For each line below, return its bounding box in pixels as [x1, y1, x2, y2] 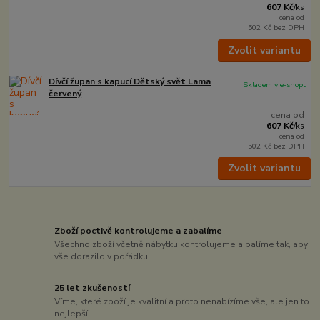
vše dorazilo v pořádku [54, 251, 149, 263]
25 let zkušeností [54, 281, 131, 294]
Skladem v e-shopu [243, 79, 308, 90]
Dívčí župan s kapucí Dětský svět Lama [49, 75, 211, 87]
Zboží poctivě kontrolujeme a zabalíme [54, 224, 223, 236]
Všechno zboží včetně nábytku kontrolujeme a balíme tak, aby [54, 239, 309, 251]
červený [49, 87, 82, 99]
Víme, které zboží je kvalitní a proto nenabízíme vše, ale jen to [54, 296, 310, 308]
